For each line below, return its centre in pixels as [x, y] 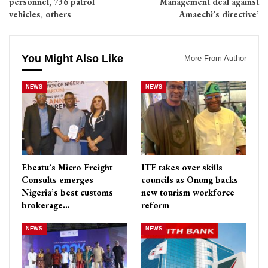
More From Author [215, 59]
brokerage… [46, 205]
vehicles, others [40, 14]
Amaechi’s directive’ [219, 14]
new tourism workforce [188, 192]
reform [155, 205]
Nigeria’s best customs [67, 192]
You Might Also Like [72, 59]
